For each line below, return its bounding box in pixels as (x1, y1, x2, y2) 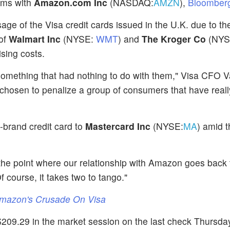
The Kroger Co (142, 32, 206, 45)
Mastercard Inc (85, 120, 153, 132)
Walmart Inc (9, 32, 61, 45)
